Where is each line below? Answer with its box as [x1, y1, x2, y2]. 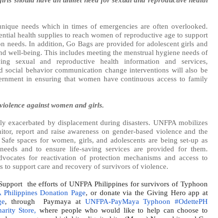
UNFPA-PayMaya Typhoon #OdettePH [85, 197, 208, 205]
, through [5, 197, 35, 205]
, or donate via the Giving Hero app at [86, 188, 208, 197]
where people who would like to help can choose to [36, 205, 208, 214]
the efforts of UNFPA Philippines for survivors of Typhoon [27, 179, 208, 188]
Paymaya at [43, 197, 81, 205]
